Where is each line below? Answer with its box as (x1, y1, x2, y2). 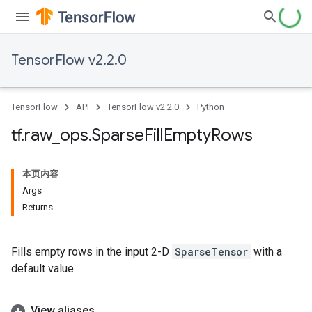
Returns (22, 202, 53, 212)
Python (197, 102, 224, 112)
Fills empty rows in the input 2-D (11, 245, 172, 258)
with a (251, 245, 282, 258)
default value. (11, 262, 76, 275)
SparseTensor (175, 245, 248, 258)
